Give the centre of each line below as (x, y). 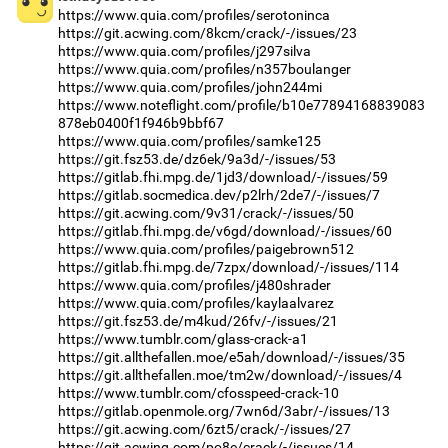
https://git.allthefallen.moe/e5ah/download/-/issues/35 (231, 356)
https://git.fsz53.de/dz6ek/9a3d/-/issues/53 (197, 158)
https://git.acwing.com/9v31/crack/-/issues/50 (206, 212)
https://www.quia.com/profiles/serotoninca (194, 14)
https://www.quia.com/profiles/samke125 (189, 140)
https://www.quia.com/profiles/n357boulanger (204, 68)
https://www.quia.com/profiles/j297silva (184, 50)
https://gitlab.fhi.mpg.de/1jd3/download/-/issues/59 (223, 176)
